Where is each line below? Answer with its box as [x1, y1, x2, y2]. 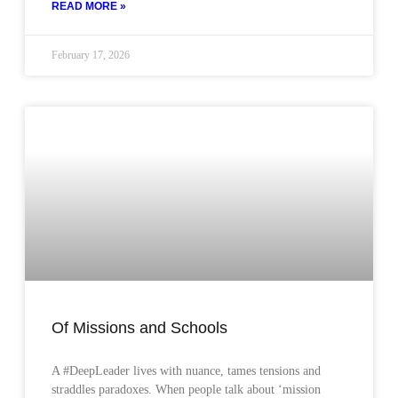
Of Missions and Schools [52, 318, 227, 337]
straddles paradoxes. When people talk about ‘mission [52, 382, 321, 396]
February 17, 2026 [52, 48, 130, 61]
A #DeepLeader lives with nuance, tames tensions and [52, 363, 321, 378]
